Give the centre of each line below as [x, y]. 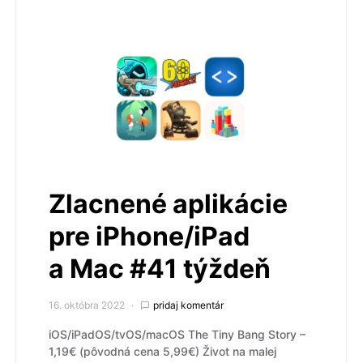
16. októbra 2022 [87, 305]
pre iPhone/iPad [149, 237]
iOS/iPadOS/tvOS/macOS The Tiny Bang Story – [177, 335]
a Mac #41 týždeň [160, 269]
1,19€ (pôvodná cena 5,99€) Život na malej [162, 352]
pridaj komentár [188, 305]
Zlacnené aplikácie [168, 204]
